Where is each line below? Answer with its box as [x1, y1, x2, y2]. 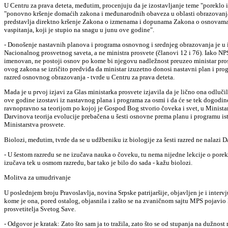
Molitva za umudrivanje [4, 174, 71, 182]
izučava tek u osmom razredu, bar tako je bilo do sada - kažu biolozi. [4, 158, 192, 166]
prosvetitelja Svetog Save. [4, 205, 76, 213]
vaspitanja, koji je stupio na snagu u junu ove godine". [4, 25, 154, 34]
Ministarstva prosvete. [4, 121, 65, 129]
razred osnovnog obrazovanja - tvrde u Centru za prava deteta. [4, 73, 175, 81]
